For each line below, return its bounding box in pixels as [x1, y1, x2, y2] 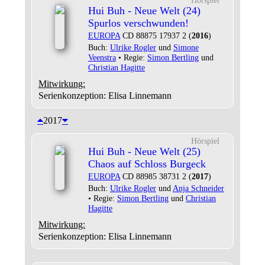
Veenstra [88, 53, 116, 62]
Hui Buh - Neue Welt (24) [88, 5, 201, 17]
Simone [173, 43, 199, 52]
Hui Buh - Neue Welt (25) [88, 146, 201, 157]
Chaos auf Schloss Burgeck [88, 158, 206, 170]
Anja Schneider [172, 183, 224, 193]
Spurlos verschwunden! [88, 17, 189, 29]
